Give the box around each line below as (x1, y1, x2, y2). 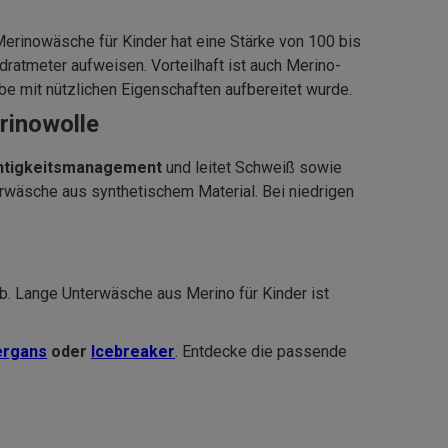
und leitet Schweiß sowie (162, 158, 342, 178)
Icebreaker (91, 342, 175, 362)
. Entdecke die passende (175, 342, 347, 362)
